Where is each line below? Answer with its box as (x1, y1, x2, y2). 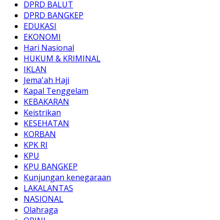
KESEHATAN (24, 118, 69, 129)
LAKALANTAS (24, 183, 73, 194)
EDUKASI (24, 21, 56, 32)
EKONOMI (24, 31, 61, 43)
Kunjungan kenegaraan (24, 172, 111, 183)
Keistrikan (24, 107, 61, 118)
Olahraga (24, 204, 58, 216)
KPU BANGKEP (24, 161, 78, 172)
